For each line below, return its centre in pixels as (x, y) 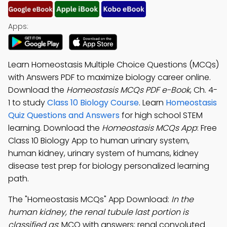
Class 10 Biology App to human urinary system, (99, 141)
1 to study (28, 103)
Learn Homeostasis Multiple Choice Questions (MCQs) (113, 65)
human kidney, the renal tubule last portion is (98, 212)
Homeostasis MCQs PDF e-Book (128, 90)
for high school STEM (161, 115)
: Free (207, 128)
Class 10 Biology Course (93, 103)
